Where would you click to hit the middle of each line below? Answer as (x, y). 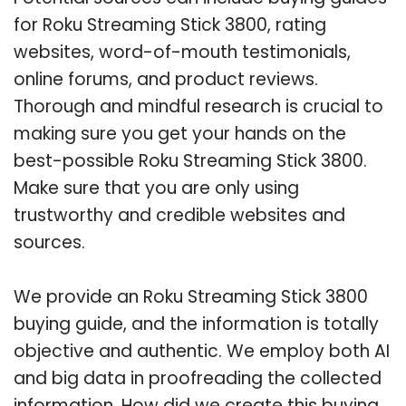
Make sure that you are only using (156, 188)
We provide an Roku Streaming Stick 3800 (191, 296)
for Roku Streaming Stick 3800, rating (170, 24)
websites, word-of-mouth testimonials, (182, 52)
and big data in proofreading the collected (198, 378)
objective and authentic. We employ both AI (202, 351)
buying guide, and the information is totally (196, 324)
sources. (49, 242)
